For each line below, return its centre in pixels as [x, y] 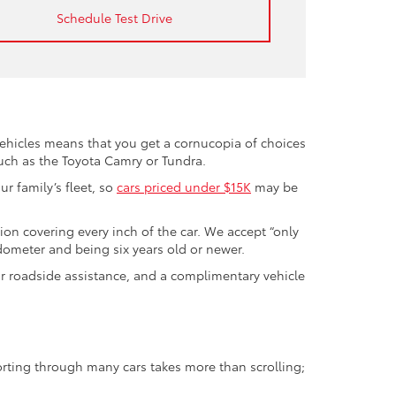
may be [274, 187]
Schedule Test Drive [114, 18]
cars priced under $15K [184, 187]
